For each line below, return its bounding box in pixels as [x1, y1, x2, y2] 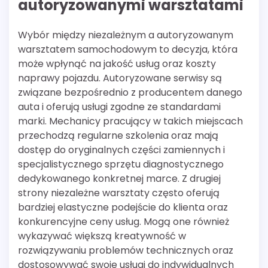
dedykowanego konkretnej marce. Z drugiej [18, 172, 221, 186]
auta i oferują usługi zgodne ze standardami [18, 100, 221, 114]
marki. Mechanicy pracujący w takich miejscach [18, 114, 243, 129]
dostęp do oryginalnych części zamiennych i [18, 143, 225, 157]
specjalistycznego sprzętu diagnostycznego [18, 157, 224, 172]
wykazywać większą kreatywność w [18, 229, 186, 243]
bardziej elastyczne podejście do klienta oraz [18, 200, 228, 215]
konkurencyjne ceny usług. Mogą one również [18, 215, 229, 229]
